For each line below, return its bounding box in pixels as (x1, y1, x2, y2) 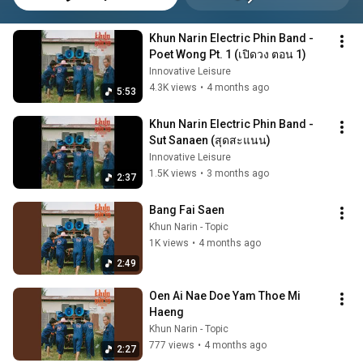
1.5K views (149, 168, 197, 179)
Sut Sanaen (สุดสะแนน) (149, 134, 271, 147)
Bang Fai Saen (149, 203, 224, 216)
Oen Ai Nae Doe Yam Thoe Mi (149, 289, 301, 302)
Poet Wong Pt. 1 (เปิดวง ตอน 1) (149, 48, 306, 61)
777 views (149, 340, 194, 351)
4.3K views (149, 82, 197, 93)
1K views (149, 237, 189, 249)
